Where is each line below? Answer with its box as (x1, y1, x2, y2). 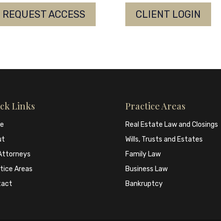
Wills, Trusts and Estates (125, 135, 203, 144)
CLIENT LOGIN (135, 8, 201, 20)
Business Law (125, 165, 168, 174)
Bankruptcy (125, 180, 163, 188)
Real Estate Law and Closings (125, 120, 218, 129)
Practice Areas (125, 100, 185, 112)
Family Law (125, 150, 161, 159)
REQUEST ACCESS (2, 8, 86, 20)
